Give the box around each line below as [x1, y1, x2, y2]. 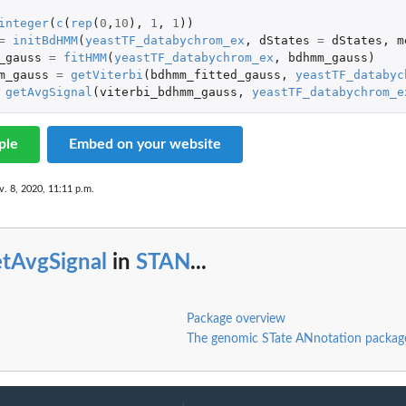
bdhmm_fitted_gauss [150, 68, 281, 82]
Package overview [186, 312, 285, 325]
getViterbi [70, 68, 143, 82]
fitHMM [63, 51, 107, 65]
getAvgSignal [5, 85, 92, 100]
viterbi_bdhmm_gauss [99, 85, 237, 100]
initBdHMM [12, 34, 78, 48]
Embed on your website [69, 137, 221, 152]
